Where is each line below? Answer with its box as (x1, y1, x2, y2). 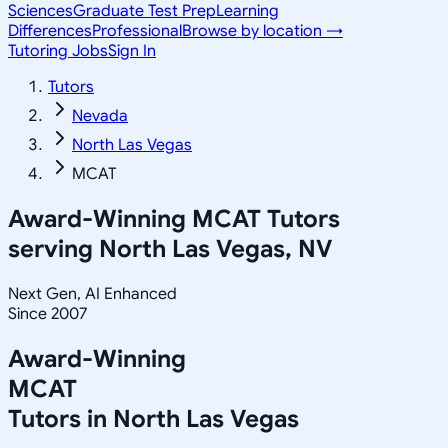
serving (8, 233, 99, 264)
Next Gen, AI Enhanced (8, 283, 177, 304)
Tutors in (8, 403, 113, 434)
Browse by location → (182, 21, 343, 41)
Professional (92, 21, 182, 41)
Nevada (72, 106, 128, 126)
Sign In (108, 41, 156, 61)
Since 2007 (8, 303, 87, 324)
